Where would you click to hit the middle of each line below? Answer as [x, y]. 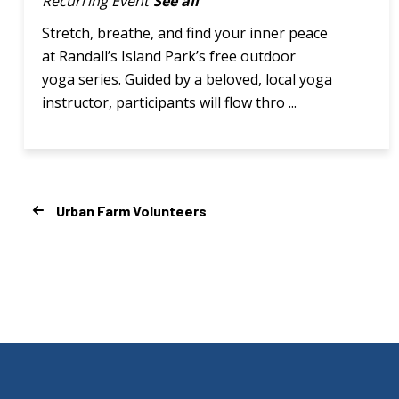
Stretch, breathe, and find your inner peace [185, 33]
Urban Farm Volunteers [131, 210]
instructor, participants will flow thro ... [169, 102]
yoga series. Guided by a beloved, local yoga [187, 79]
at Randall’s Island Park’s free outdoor [169, 56]
